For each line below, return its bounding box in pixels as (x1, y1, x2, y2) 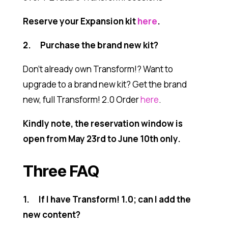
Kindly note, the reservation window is (22, 117, 183, 129)
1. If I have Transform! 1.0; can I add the (22, 193, 191, 205)
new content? (22, 208, 80, 220)
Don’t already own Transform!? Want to (22, 63, 173, 75)
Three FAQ (22, 161, 99, 180)
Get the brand (132, 78, 187, 90)
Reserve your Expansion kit (22, 15, 137, 27)
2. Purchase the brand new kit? (22, 39, 158, 51)
